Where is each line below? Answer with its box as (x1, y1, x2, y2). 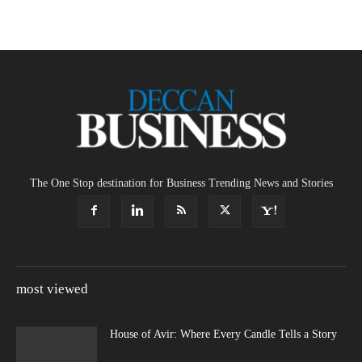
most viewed (16, 281, 88, 297)
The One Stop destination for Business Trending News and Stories (29, 177, 333, 190)
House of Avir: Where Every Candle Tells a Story (110, 328, 337, 341)
